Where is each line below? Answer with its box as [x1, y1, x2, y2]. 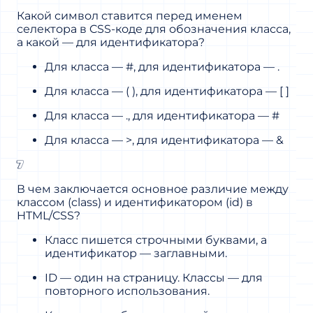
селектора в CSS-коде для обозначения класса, [17, 22, 291, 36]
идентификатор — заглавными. [45, 246, 227, 260]
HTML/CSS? [17, 208, 80, 222]
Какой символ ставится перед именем [17, 8, 242, 22]
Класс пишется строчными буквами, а [45, 233, 267, 247]
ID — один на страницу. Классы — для [45, 270, 263, 284]
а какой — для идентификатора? [17, 35, 205, 49]
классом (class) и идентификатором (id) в [17, 195, 253, 209]
